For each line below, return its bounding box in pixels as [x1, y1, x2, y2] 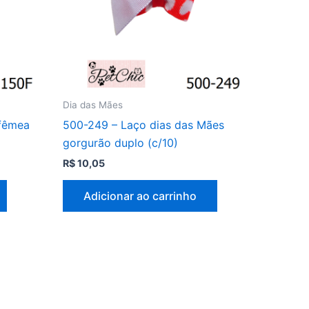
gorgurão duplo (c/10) [63, 135, 178, 150]
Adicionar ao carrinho [83, 188, 197, 203]
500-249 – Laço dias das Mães [63, 117, 224, 132]
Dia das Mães [63, 99, 123, 110]
